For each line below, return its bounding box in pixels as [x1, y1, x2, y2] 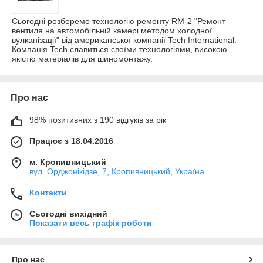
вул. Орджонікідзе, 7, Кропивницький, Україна [29, 166, 204, 176]
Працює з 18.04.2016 [29, 136, 113, 146]
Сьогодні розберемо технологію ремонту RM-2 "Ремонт [12, 16, 225, 26]
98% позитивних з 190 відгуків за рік [29, 114, 166, 124]
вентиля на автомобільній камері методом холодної [12, 25, 212, 35]
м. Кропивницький [29, 157, 106, 167]
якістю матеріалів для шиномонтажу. [12, 53, 153, 63]
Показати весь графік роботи [29, 218, 152, 228]
